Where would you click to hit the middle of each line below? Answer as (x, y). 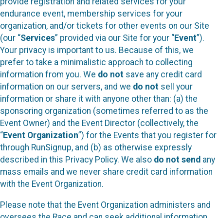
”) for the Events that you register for (147, 136)
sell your (176, 87)
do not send (177, 160)
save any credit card (163, 75)
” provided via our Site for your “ (115, 38)
